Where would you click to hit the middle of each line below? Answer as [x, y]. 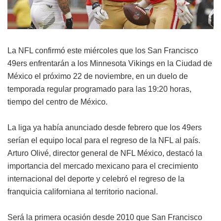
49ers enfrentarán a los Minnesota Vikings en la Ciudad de [110, 63]
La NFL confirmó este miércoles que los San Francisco [103, 50]
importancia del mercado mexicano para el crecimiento [103, 166]
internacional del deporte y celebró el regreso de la [96, 179]
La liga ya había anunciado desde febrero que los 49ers [105, 127]
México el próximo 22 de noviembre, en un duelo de [98, 76]
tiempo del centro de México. [57, 102]
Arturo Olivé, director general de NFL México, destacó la [105, 153]
